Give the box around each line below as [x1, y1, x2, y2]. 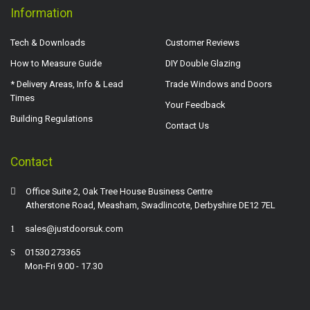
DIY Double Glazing [165, 57, 241, 69]
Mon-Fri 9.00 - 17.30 [25, 260, 102, 271]
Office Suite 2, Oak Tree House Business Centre [26, 185, 212, 197]
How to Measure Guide [10, 57, 102, 69]
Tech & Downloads [10, 37, 85, 48]
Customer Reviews [165, 37, 239, 48]
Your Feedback [165, 99, 226, 110]
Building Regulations [10, 113, 93, 124]
